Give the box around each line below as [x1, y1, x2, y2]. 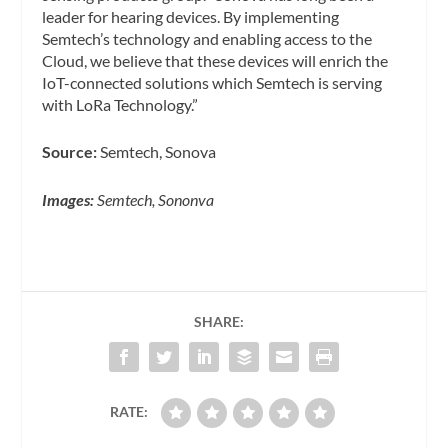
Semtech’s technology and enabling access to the [42, 28, 373, 48]
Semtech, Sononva [97, 189, 215, 209]
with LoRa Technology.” [42, 94, 199, 114]
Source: [42, 142, 101, 162]
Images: [42, 189, 98, 209]
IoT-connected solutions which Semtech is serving [42, 72, 383, 92]
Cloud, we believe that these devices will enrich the [42, 50, 389, 70]
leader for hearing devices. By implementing [42, 6, 340, 26]
